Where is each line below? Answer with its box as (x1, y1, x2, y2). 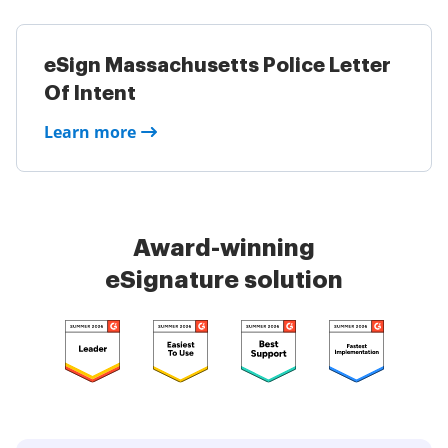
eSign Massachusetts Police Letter (44, 55, 391, 76)
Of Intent (44, 83, 136, 104)
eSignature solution (105, 268, 343, 292)
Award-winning (133, 236, 315, 260)
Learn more (44, 121, 136, 143)
